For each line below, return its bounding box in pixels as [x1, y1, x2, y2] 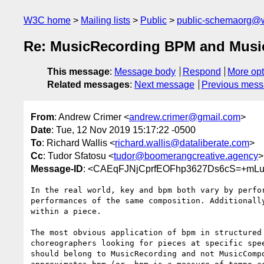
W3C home [24, 15, 71, 25]
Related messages [47, 80, 130, 90]
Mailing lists [81, 15, 130, 25]
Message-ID [31, 163, 83, 174]
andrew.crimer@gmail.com [129, 111, 240, 122]
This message [47, 67, 110, 77]
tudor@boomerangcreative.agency [114, 150, 258, 161]
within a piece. [31, 206, 101, 216]
